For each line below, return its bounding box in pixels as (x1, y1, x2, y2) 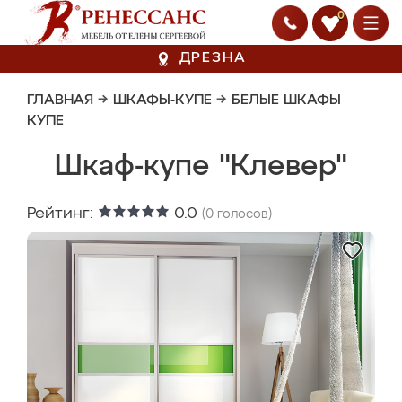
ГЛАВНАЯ (27, 93, 93, 108)
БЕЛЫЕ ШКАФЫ (232, 93, 341, 108)
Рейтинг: (27, 205, 98, 222)
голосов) (214, 208, 272, 221)
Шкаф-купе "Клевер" (55, 153, 347, 181)
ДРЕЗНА (179, 51, 247, 66)
